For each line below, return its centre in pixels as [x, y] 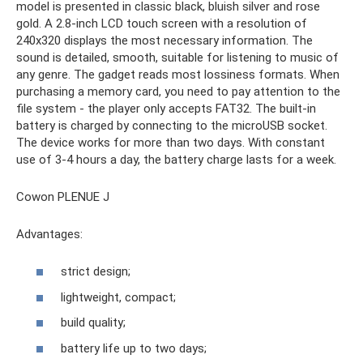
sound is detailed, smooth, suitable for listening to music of [177, 57]
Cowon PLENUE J [63, 196]
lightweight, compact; [118, 297]
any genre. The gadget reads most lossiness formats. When [178, 74]
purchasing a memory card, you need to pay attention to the [178, 91]
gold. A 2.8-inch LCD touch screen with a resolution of [162, 23]
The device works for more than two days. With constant [171, 142]
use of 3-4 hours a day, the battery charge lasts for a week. [176, 159]
